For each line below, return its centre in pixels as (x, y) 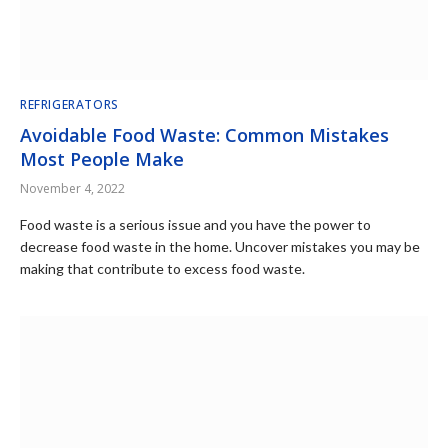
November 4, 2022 (72, 188)
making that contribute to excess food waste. (162, 268)
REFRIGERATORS (69, 104)
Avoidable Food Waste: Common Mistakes (204, 134)
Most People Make (102, 158)
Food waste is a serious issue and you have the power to (195, 224)
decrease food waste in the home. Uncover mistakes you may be (220, 246)
